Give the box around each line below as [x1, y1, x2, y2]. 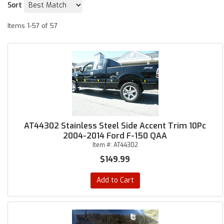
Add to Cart [96, 175, 134, 185]
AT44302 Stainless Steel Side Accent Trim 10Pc [24, 120, 206, 131]
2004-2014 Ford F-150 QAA [63, 130, 167, 141]
